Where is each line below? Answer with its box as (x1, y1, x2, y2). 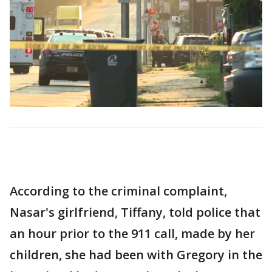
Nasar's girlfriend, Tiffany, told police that (10, 204, 260, 220)
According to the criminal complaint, (10, 183, 227, 199)
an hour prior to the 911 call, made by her (10, 225, 255, 242)
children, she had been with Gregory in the (10, 246, 262, 263)
